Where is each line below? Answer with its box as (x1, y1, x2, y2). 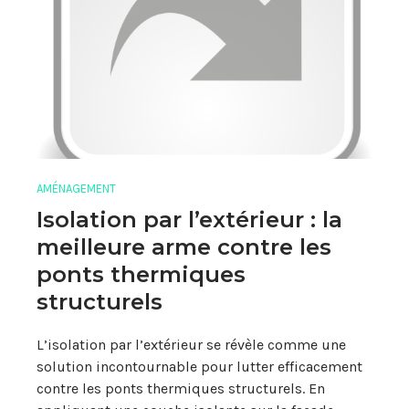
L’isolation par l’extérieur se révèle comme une (37, 335, 346, 353)
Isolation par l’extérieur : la (37, 205, 342, 233)
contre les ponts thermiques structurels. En (37, 379, 325, 397)
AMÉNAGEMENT (37, 182, 116, 196)
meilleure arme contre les (37, 233, 331, 260)
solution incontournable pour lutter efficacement (37, 357, 362, 375)
